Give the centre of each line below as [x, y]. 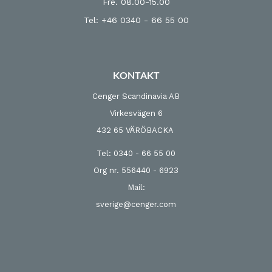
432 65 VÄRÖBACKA [136, 130]
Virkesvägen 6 [136, 113]
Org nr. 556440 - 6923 [136, 170]
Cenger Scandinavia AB [136, 96]
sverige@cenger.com [136, 204]
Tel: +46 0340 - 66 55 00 [136, 20]
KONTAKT [136, 75]
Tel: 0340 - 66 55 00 [136, 153]
